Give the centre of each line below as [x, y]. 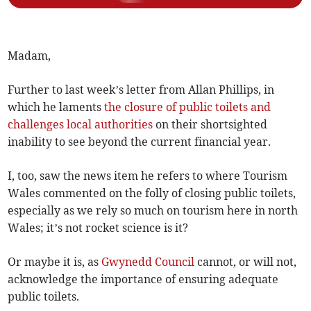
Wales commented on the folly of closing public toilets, [152, 193]
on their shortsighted [210, 124]
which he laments [56, 107]
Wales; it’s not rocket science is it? [98, 227]
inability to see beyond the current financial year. [140, 141]
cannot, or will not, [246, 261]
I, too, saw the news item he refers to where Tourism [148, 175]
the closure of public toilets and [188, 107]
